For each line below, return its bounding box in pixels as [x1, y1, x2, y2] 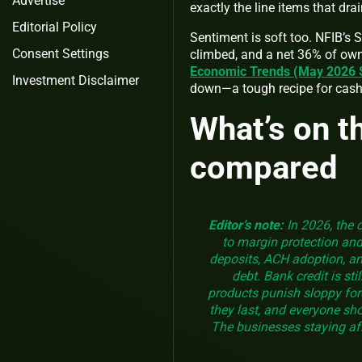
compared [190, 148, 338, 187]
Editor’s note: [208, 217, 284, 233]
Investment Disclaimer [12, 73, 139, 88]
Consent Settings [12, 46, 109, 61]
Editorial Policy [12, 19, 97, 35]
